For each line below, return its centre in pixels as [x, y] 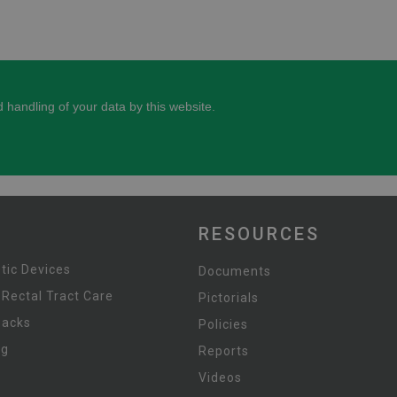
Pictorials [229, 298]
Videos [220, 378]
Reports [224, 351]
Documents [235, 271]
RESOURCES [259, 234]
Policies [223, 324]
